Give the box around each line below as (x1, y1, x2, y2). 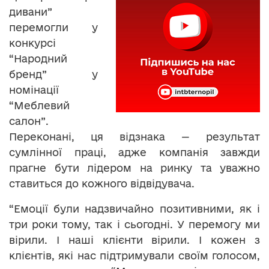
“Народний (9, 52, 67, 64)
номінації (9, 83, 59, 95)
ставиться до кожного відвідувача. (9, 177, 195, 189)
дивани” (9, 5, 52, 17)
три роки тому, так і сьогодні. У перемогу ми (9, 218, 260, 230)
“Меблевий (9, 99, 70, 111)
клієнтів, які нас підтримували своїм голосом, (9, 249, 260, 261)
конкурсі (9, 37, 56, 49)
